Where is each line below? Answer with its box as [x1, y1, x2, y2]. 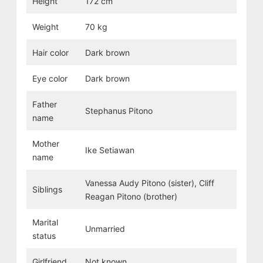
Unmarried [85, 223, 125, 234]
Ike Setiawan [85, 144, 134, 155]
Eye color [32, 73, 68, 83]
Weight [32, 21, 59, 32]
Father [32, 99, 57, 109]
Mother [32, 138, 59, 149]
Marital [32, 217, 58, 227]
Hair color [32, 47, 69, 58]
